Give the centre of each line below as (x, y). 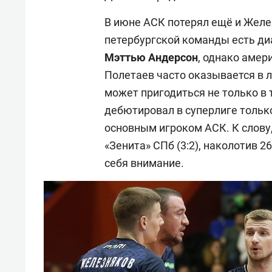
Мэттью (125, 57)
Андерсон (173, 57)
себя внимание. (144, 163)
